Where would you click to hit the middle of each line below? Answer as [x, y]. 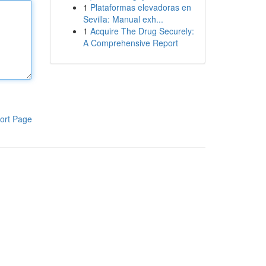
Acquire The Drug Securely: [142, 31]
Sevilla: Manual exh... [123, 19]
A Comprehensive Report [130, 43]
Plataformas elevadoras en [140, 7]
